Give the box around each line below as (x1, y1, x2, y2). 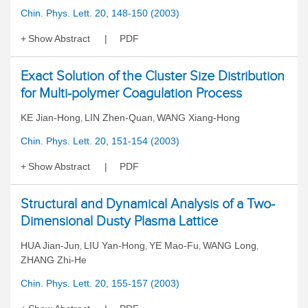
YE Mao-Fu (149, 240, 199, 251)
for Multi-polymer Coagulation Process (21, 85, 242, 100)
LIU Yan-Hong (84, 240, 145, 251)
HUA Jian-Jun (21, 240, 80, 251)
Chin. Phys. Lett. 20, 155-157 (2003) (21, 278, 179, 289)
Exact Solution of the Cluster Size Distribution (21, 68, 285, 83)
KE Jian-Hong (21, 112, 80, 123)
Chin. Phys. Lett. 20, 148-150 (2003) (21, 8, 179, 19)
